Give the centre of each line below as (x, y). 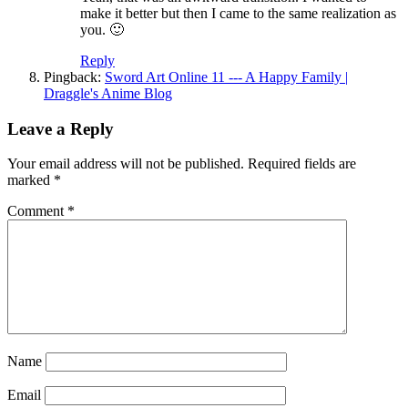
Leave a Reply (61, 128)
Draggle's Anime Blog (108, 93)
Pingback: (74, 76)
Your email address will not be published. (126, 164)
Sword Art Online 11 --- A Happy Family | (226, 76)
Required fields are (302, 164)
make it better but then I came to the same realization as (238, 13)
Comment (37, 211)
